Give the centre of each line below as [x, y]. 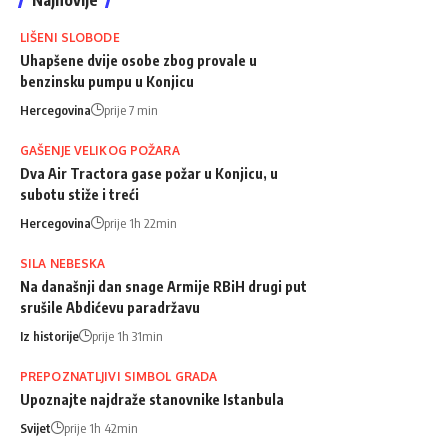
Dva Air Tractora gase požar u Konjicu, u [149, 173]
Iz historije [49, 335]
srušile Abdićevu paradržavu [110, 307]
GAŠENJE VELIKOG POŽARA [100, 150]
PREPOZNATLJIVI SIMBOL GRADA [119, 376]
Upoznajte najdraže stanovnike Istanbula [152, 399]
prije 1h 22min [140, 222]
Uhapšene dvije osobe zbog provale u [138, 60]
